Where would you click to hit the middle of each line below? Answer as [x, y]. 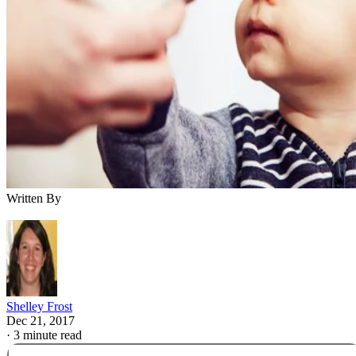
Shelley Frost [39, 307]
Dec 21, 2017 [41, 321]
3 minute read [48, 335]
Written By [34, 199]
